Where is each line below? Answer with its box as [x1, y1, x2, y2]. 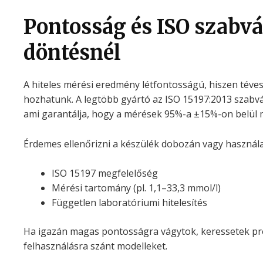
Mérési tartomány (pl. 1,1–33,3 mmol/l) [51, 181, 221, 195]
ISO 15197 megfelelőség [51, 167, 158, 180]
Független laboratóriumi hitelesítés [51, 196, 207, 210]
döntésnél [23, 40, 121, 65]
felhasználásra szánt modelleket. [23, 240, 167, 253]
